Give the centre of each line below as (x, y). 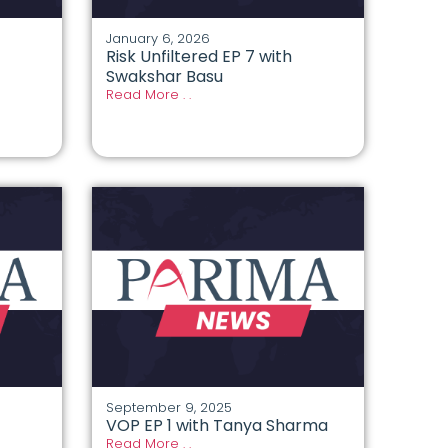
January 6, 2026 (157, 39)
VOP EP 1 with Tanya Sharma (216, 426)
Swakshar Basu (164, 77)
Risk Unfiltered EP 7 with (198, 57)
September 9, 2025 (168, 408)
